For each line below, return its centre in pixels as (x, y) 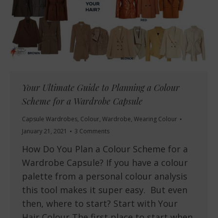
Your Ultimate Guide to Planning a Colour (101, 88)
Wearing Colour (155, 119)
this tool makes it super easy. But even (105, 190)
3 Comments (92, 131)
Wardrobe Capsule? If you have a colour (105, 163)
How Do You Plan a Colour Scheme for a (105, 149)
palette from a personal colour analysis (105, 176)
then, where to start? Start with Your (100, 204)
